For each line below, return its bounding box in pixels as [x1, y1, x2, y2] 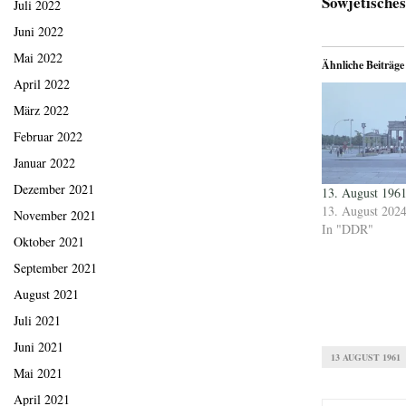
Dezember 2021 [14, 180, 94, 198]
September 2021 [14, 259, 97, 277]
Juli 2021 [14, 312, 61, 330]
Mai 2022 [14, 49, 63, 67]
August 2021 [14, 285, 79, 304]
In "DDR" [322, 219, 373, 237]
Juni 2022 [14, 23, 63, 41]
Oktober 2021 [14, 233, 84, 251]
